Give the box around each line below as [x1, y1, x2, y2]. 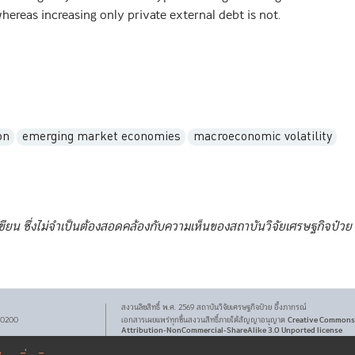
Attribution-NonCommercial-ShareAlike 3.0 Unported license [120, 324, 342, 338]
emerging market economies [21, 128, 181, 147]
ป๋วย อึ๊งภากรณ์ [258, 301, 307, 314]
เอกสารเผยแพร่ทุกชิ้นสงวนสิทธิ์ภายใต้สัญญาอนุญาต [120, 315, 288, 327]
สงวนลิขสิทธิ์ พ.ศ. [120, 301, 178, 314]
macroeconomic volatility [193, 128, 332, 147]
